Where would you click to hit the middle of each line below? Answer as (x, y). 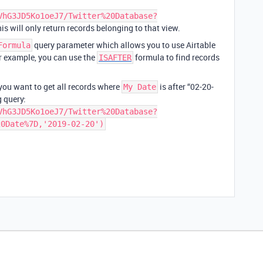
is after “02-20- (186, 87)
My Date (140, 87)
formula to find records (176, 57)
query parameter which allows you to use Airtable (124, 45)
